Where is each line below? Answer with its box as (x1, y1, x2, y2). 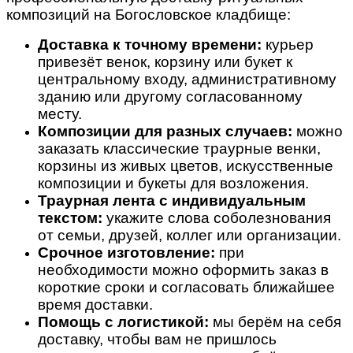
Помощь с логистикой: (38, 313, 209, 330)
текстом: (38, 209, 102, 226)
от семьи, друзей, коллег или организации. (38, 226, 341, 243)
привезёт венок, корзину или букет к (38, 53, 292, 70)
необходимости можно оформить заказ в (38, 261, 329, 278)
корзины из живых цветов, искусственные (38, 157, 333, 174)
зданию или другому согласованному (38, 87, 303, 105)
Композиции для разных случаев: (38, 122, 292, 139)
